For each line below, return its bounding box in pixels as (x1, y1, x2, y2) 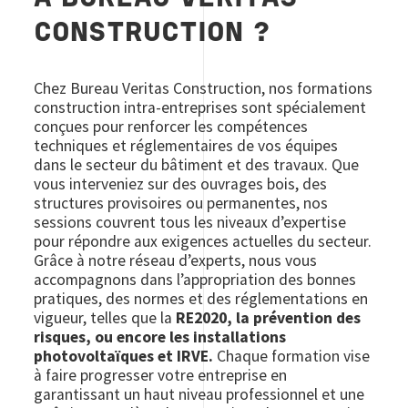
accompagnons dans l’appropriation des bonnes (34, 270, 357, 290)
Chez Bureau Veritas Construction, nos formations (34, 78, 373, 98)
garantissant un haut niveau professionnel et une (34, 384, 365, 404)
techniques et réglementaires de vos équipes (34, 136, 339, 156)
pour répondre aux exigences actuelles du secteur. (34, 231, 372, 251)
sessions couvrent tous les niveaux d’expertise (34, 212, 347, 232)
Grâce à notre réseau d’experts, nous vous (34, 250, 318, 270)
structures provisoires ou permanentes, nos (34, 193, 329, 213)
